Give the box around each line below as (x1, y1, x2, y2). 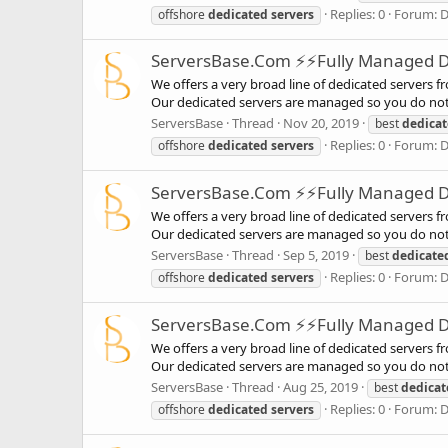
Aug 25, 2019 (283, 378, 358, 397)
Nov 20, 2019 (283, 114, 359, 133)
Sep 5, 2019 (283, 246, 349, 265)
